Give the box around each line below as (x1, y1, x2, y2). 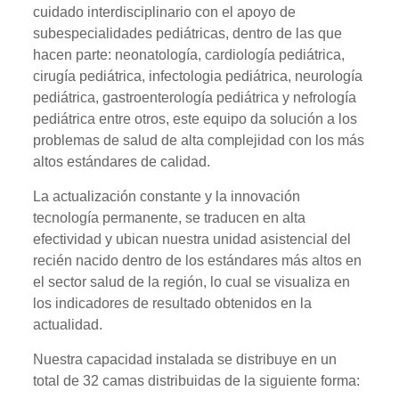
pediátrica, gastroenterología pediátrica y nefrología (33, 90, 357, 105)
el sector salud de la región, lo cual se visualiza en (33, 274, 351, 289)
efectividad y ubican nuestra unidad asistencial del (33, 232, 352, 247)
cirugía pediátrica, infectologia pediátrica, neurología (33, 69, 363, 84)
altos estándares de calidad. (33, 154, 211, 169)
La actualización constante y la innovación (33, 189, 301, 204)
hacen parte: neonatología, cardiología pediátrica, (33, 47, 346, 62)
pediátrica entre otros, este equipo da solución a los (33, 111, 358, 126)
